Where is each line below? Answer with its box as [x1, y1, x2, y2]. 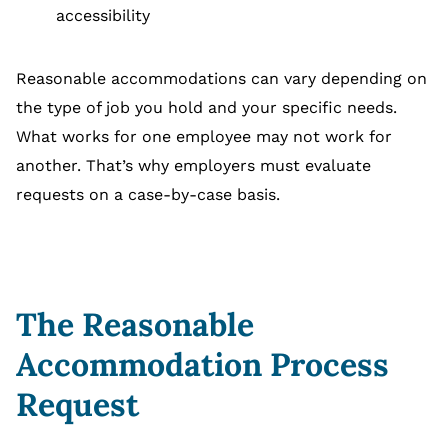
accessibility [56, 6, 150, 26]
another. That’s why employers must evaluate [16, 156, 371, 176]
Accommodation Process [16, 344, 389, 386]
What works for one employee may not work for [16, 127, 392, 147]
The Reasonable [16, 304, 254, 346]
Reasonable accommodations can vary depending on [16, 69, 427, 89]
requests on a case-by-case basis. [16, 185, 280, 205]
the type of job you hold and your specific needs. [16, 98, 397, 118]
